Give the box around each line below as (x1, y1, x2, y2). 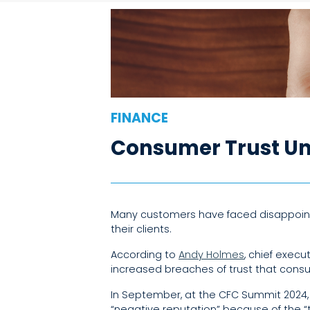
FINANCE (111, 108, 168, 127)
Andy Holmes (179, 247, 244, 262)
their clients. (111, 221, 172, 236)
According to (111, 247, 179, 262)
